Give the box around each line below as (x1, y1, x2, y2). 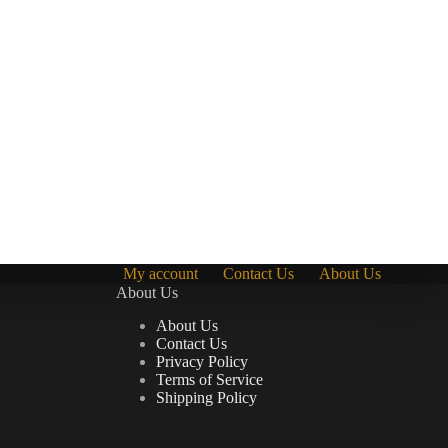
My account (122, 265, 198, 283)
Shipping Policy (155, 388, 257, 406)
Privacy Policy (155, 352, 248, 370)
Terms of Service (155, 370, 263, 388)
